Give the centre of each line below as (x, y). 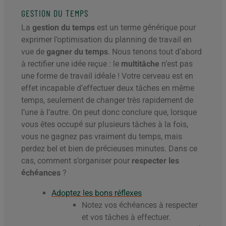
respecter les (155, 160)
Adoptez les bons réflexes (97, 193)
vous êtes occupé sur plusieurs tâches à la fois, (105, 124)
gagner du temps (77, 51)
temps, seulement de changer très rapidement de (107, 100)
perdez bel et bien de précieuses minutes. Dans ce (109, 148)
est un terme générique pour (146, 27)
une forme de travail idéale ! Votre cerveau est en (107, 76)
